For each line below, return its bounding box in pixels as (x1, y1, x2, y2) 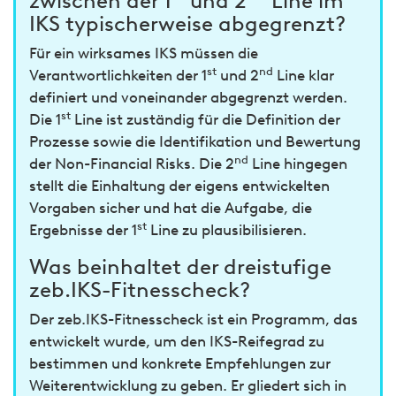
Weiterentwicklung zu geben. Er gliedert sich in (29, 377, 346, 394)
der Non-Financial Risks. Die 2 (29, 155, 234, 172)
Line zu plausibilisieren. (147, 221, 307, 239)
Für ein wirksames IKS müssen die (29, 44, 258, 62)
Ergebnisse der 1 (29, 221, 137, 239)
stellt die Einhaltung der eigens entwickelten (29, 177, 330, 194)
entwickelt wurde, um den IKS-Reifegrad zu (29, 332, 324, 350)
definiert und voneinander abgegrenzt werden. (29, 88, 347, 106)
